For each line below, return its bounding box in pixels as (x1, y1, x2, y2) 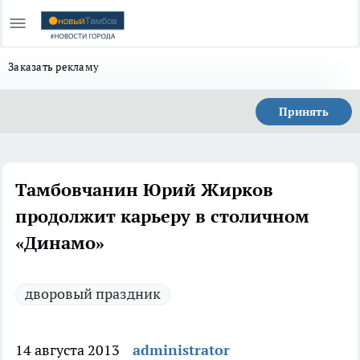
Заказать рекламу (8, 59, 100, 74)
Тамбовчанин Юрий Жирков (15, 178, 273, 201)
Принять (279, 104, 329, 119)
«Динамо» (15, 231, 104, 254)
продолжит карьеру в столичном (15, 205, 309, 227)
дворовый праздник (25, 284, 161, 303)
